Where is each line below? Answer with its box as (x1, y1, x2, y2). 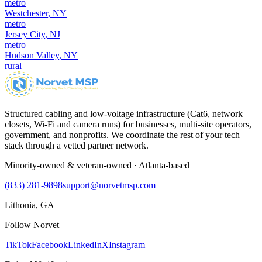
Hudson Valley (5, 50, 59, 60)
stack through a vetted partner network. (5, 140, 149, 150)
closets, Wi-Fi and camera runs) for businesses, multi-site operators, (5, 119, 251, 129)
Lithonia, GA (5, 199, 54, 210)
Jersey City (5, 29, 45, 39)
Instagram (109, 239, 145, 250)
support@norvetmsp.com (63, 180, 156, 190)
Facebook (32, 239, 68, 250)
